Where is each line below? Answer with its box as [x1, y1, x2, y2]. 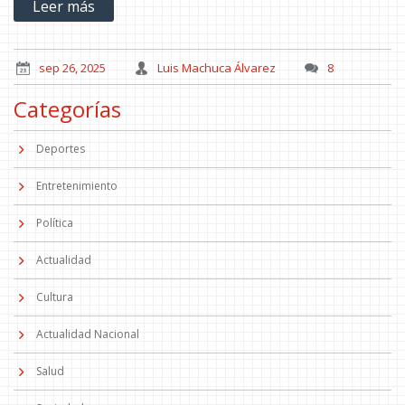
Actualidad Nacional [36, 325, 139, 342]
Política [36, 214, 73, 231]
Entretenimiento [36, 177, 118, 193]
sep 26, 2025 [39, 59, 106, 76]
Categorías [14, 93, 121, 124]
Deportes [36, 140, 85, 156]
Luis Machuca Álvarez [157, 59, 276, 76]
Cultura [36, 288, 73, 305]
